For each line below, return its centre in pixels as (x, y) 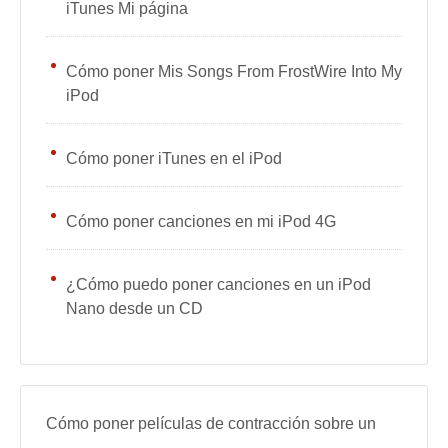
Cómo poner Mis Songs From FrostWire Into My (234, 71)
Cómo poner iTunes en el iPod (174, 158)
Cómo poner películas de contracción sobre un (211, 423)
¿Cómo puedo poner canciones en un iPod (218, 284)
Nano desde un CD (134, 308)
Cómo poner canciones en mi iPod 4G (201, 221)
